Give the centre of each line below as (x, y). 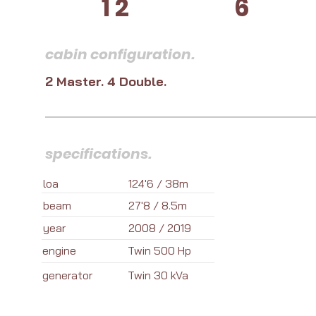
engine (59, 250)
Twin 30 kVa (158, 275)
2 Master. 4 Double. (106, 81)
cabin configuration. (120, 54)
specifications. (98, 154)
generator (67, 275)
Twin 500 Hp (159, 250)
